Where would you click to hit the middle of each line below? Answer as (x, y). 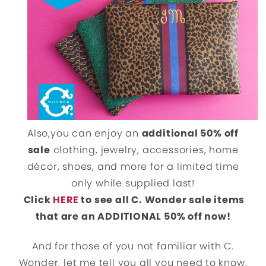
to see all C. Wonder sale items (162, 199)
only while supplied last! (133, 183)
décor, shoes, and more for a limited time (133, 166)
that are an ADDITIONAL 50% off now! (133, 216)
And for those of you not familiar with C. (133, 246)
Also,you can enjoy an (84, 133)
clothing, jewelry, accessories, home (144, 150)
